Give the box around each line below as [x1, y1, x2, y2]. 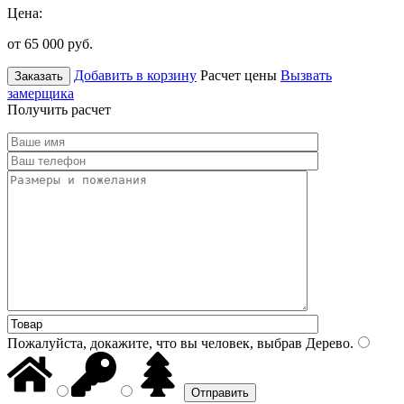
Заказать [14, 69, 63, 83]
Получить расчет [7, 101, 111, 117]
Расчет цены [200, 67, 277, 83]
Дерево [302, 335, 350, 351]
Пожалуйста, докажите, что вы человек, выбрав [7, 335, 302, 351]
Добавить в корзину [74, 67, 197, 83]
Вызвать [280, 67, 332, 83]
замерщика [7, 85, 74, 101]
